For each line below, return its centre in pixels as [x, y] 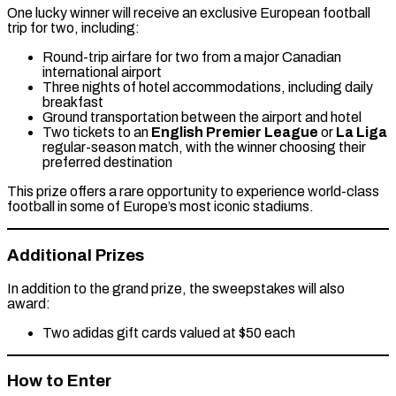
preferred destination [107, 163]
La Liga [362, 133]
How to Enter [59, 381]
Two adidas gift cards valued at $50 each [169, 332]
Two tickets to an [97, 133]
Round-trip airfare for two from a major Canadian [192, 57]
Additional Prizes [76, 255]
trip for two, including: [73, 28]
